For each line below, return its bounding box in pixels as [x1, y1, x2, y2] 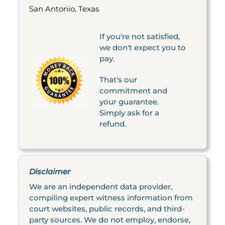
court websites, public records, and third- [29, 204, 185, 213]
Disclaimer [29, 167, 70, 176]
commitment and [99, 86, 167, 95]
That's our [99, 75, 137, 84]
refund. [99, 119, 126, 129]
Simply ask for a [99, 108, 159, 118]
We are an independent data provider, [29, 182, 172, 191]
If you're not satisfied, [99, 32, 180, 41]
